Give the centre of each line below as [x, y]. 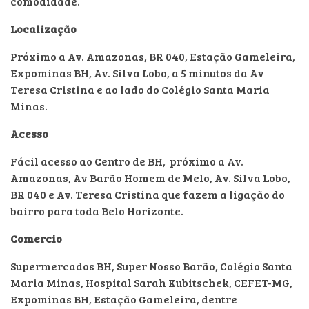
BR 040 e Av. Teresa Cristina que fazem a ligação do [148, 194]
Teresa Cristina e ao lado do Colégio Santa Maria [140, 89]
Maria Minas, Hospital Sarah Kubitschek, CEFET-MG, [151, 282]
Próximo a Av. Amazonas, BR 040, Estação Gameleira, [153, 56]
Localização [43, 28]
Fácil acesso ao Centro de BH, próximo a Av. [127, 161]
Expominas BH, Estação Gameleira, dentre [124, 299]
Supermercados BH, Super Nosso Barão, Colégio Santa [151, 266]
